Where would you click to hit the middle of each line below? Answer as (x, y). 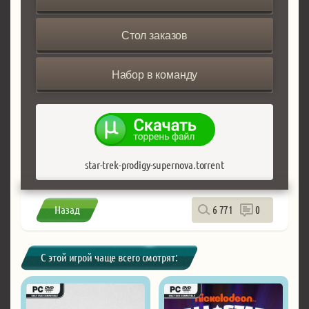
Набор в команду (154, 74)
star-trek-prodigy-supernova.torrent (154, 164)
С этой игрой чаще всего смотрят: (109, 257)
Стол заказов (154, 35)
